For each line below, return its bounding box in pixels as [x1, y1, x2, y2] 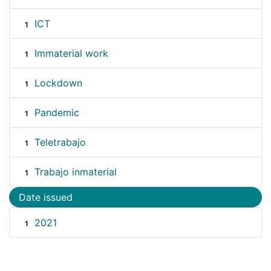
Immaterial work [34, 47, 108, 60]
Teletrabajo [34, 136, 86, 149]
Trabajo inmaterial [34, 166, 117, 178]
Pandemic [34, 106, 79, 119]
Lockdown [34, 77, 82, 90]
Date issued [19, 191, 73, 204]
